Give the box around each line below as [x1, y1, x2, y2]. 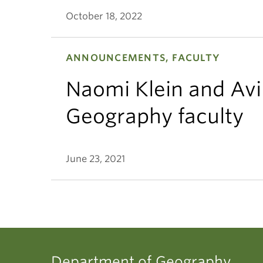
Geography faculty [66, 104, 244, 128]
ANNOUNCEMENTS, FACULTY [66, 52, 221, 63]
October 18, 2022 [66, 11, 142, 22]
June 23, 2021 [66, 153, 125, 164]
